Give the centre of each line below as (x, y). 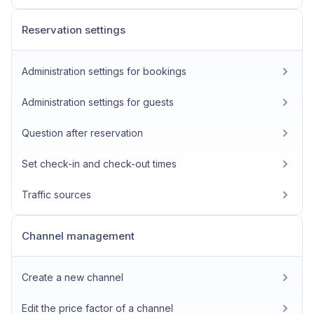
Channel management (78, 236)
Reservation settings (74, 30)
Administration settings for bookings (104, 71)
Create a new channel (73, 277)
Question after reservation (82, 133)
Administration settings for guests (98, 102)
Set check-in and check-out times (99, 164)
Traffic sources (56, 194)
